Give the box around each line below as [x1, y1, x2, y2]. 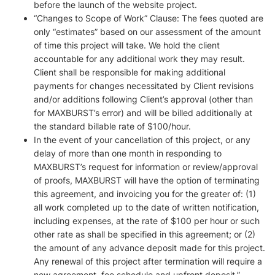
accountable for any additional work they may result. [34, 53, 245, 64]
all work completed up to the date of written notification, [34, 202, 259, 212]
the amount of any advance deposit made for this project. [34, 242, 265, 253]
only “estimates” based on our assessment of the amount [34, 26, 261, 37]
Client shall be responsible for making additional [34, 67, 225, 77]
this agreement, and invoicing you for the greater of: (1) [34, 188, 256, 199]
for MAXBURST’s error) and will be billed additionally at [34, 107, 252, 118]
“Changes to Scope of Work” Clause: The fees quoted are [34, 13, 263, 23]
